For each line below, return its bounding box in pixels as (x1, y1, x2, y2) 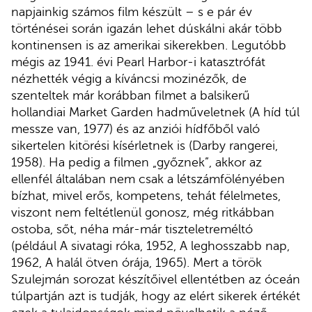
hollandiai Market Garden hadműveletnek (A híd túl (11, 104, 299, 119)
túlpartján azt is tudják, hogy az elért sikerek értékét (11, 288, 300, 303)
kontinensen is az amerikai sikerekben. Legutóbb (11, 38, 286, 52)
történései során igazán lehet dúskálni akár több (11, 21, 282, 36)
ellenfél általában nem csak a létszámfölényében (11, 171, 285, 186)
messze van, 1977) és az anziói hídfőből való (11, 121, 260, 136)
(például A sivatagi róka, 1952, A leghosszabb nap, (11, 238, 290, 253)
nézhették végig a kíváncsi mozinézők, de (11, 71, 247, 86)
